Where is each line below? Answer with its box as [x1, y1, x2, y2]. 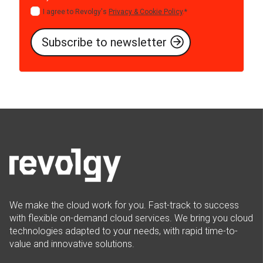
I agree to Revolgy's [43, 7, 109, 16]
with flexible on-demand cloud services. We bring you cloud [9, 213, 253, 224]
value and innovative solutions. [9, 238, 134, 250]
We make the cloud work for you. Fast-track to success [9, 200, 239, 211]
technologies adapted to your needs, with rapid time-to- [9, 225, 238, 237]
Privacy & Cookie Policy [109, 7, 183, 16]
